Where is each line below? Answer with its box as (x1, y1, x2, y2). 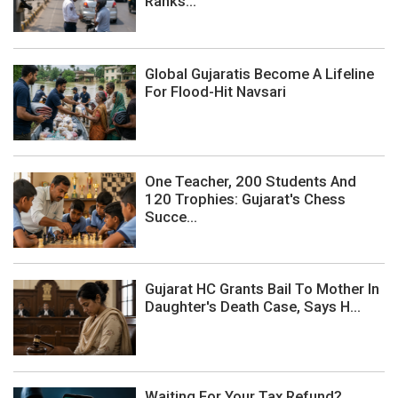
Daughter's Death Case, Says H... (145, 298, 361, 315)
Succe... (145, 207, 197, 226)
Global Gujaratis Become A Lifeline (145, 64, 374, 83)
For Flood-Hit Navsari (145, 82, 286, 100)
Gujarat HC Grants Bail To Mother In (145, 280, 379, 298)
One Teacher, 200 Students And (145, 171, 356, 190)
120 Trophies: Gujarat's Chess (145, 189, 346, 208)
